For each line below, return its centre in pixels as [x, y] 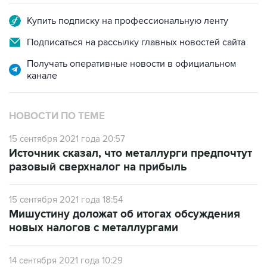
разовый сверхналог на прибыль [98, 167]
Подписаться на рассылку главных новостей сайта [136, 42]
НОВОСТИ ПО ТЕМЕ [57, 116]
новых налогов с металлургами [94, 228]
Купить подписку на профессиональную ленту [128, 21]
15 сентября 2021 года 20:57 [67, 139]
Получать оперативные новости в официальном [131, 64]
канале [42, 76]
